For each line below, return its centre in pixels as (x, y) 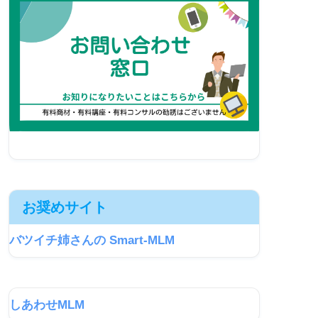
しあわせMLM (47, 305)
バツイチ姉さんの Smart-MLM (92, 241)
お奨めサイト (65, 207)
